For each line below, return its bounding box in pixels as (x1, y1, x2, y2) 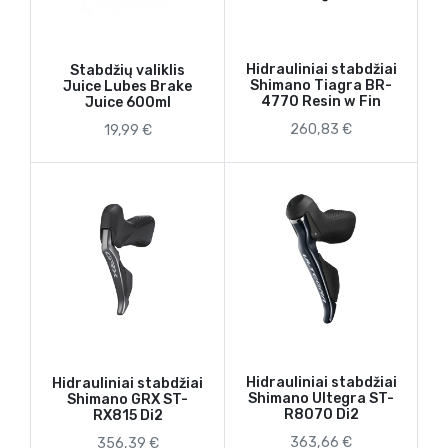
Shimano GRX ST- (67, 391, 188, 409)
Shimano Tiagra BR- (250, 77, 392, 95)
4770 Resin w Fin (261, 93, 381, 111)
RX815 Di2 (92, 407, 163, 425)
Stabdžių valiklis (70, 62, 185, 80)
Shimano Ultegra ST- (248, 390, 394, 408)
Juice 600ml (84, 94, 171, 112)
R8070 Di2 (283, 406, 359, 424)
